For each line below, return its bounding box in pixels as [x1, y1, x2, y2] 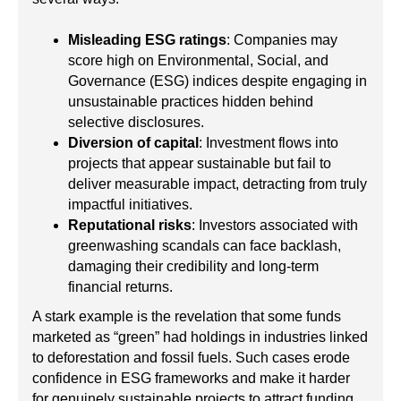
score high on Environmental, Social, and [68, 53, 328, 69]
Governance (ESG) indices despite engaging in [68, 73, 367, 90]
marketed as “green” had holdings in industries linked [32, 329, 368, 346]
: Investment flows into [199, 135, 338, 151]
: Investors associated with [192, 218, 358, 234]
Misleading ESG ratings [68, 32, 226, 48]
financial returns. [68, 279, 173, 295]
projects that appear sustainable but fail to [68, 156, 331, 172]
